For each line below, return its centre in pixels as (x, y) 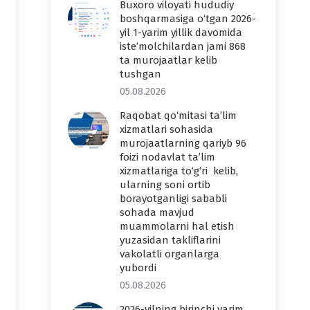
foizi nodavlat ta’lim (167, 157)
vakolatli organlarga (170, 254)
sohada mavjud (157, 212)
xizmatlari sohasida (166, 129)
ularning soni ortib (165, 185)
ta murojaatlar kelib (168, 60)
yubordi (138, 268)
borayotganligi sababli (173, 199)
